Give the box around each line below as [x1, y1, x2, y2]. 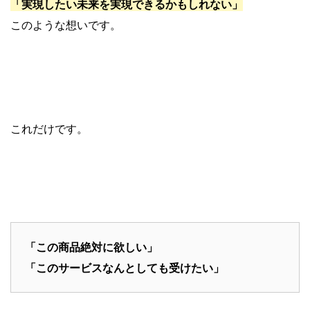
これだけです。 [10, 122, 88, 136]
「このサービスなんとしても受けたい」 [25, 261, 224, 275]
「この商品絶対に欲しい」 [25, 240, 158, 255]
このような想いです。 [10, 18, 121, 33]
